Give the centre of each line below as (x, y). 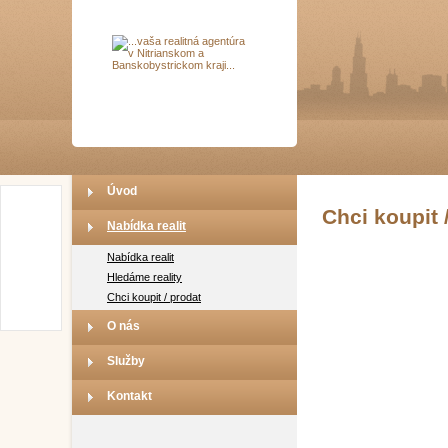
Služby (126, 361)
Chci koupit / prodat (154, 297)
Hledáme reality (144, 277)
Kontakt (129, 396)
